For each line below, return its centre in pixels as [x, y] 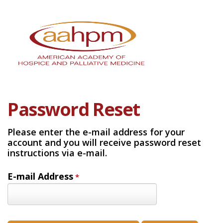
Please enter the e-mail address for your [96, 132]
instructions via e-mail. [57, 153]
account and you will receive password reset [104, 142]
